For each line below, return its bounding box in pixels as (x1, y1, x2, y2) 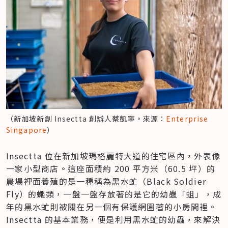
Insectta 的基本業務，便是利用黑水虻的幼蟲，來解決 (6, 213, 221, 225)
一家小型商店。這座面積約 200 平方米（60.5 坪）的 (6, 162, 216, 175)
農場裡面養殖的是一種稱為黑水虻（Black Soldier (6, 175, 207, 187)
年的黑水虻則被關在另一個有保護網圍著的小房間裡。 (6, 200, 217, 213)
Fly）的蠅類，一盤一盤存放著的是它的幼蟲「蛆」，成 (6, 187, 222, 200)
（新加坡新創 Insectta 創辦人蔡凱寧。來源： (6, 113, 166, 124)
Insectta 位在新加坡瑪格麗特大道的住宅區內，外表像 (6, 149, 221, 162)
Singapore (6, 124, 47, 135)
